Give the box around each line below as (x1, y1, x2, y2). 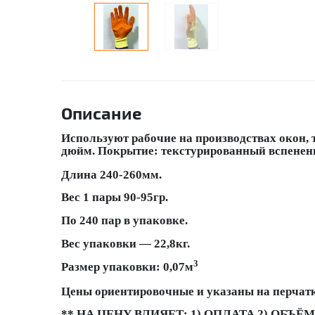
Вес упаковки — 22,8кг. (61, 237, 190, 250)
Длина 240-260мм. (61, 168, 162, 181)
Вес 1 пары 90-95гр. (61, 191, 171, 204)
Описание (61, 103, 142, 123)
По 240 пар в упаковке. (61, 214, 188, 227)
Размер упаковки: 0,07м (61, 260, 193, 274)
